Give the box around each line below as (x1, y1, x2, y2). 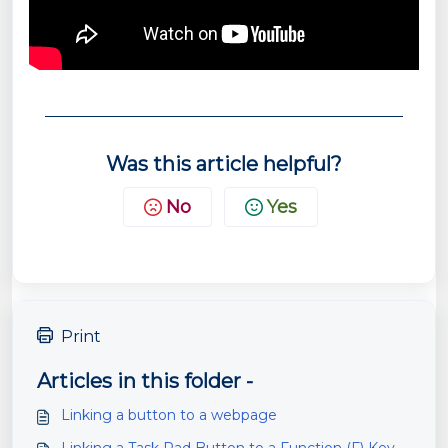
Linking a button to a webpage (61, 406, 277, 424)
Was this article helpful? (106, 152, 342, 176)
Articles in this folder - (37, 369, 253, 393)
